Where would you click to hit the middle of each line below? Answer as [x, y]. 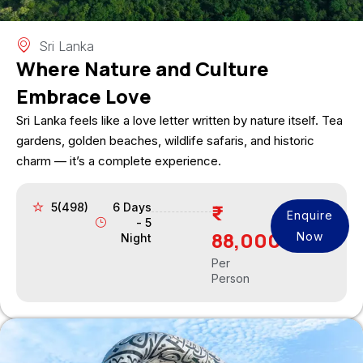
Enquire [310, 215]
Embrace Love [84, 96]
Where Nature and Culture [143, 68]
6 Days [132, 207]
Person [230, 278]
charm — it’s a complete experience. [119, 160]
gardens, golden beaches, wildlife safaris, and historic [165, 140]
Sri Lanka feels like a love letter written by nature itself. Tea [179, 120]
